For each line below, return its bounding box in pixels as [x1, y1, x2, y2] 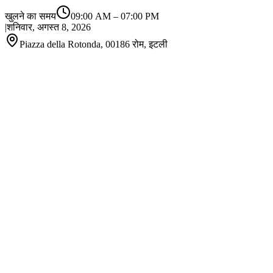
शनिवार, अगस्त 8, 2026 [7, 22, 91, 32]
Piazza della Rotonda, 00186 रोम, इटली [19, 39, 168, 49]
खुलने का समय [5, 11, 56, 21]
